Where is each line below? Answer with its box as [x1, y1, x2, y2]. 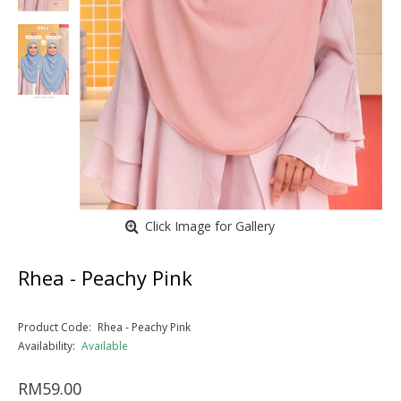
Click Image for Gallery [144, 218, 275, 235]
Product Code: [18, 320, 91, 335]
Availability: [18, 338, 75, 354]
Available [81, 338, 128, 354]
